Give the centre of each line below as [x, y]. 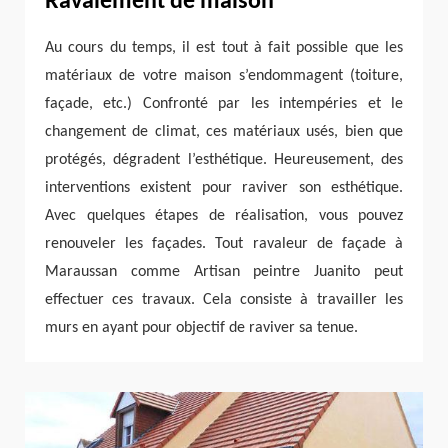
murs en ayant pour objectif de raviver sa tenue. [201, 327]
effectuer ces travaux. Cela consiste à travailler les [224, 299]
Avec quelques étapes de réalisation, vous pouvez [224, 215]
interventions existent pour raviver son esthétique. [224, 187]
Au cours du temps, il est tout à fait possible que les [224, 47]
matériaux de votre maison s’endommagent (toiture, [224, 75]
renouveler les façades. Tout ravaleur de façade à [224, 243]
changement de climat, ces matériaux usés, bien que [224, 131]
